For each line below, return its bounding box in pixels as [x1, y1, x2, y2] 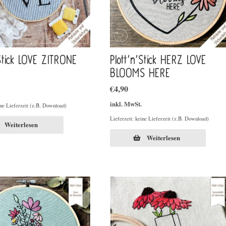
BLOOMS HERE [109, 67, 171, 80]
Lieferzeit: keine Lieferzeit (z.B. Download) [109, 115, 209, 123]
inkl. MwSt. [109, 99, 142, 109]
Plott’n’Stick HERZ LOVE [109, 53, 206, 67]
